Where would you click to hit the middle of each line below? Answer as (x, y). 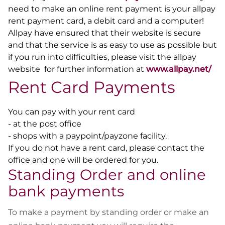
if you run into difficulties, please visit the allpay (102, 57)
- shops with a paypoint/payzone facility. (88, 136)
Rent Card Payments (92, 87)
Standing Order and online (107, 175)
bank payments (68, 191)
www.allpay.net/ (179, 69)
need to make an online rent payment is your (100, 9)
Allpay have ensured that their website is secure (104, 33)
